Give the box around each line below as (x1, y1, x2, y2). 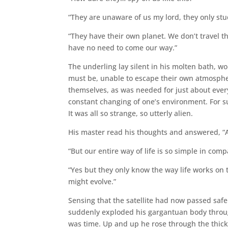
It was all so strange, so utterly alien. (68, 108, 193, 118)
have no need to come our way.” (68, 42, 178, 52)
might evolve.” (68, 176, 117, 186)
